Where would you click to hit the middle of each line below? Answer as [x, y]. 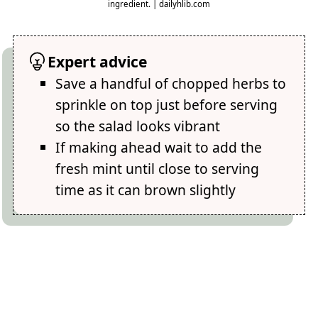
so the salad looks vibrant [138, 126]
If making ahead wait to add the [159, 147]
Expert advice [98, 61]
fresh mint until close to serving [158, 168]
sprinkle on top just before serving [167, 104]
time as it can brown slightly [146, 190]
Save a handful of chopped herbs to [171, 83]
